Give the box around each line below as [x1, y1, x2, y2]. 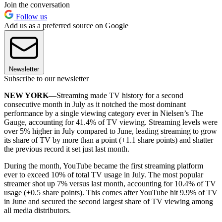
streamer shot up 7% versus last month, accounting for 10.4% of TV [4, 179, 216, 188]
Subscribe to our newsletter [4, 74, 89, 83]
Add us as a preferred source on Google [4, 21, 128, 30]
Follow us [14, 12, 47, 21]
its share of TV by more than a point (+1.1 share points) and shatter [4, 135, 213, 144]
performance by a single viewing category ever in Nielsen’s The [4, 109, 203, 117]
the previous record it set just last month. [4, 144, 129, 153]
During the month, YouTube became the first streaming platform [4, 161, 203, 170]
